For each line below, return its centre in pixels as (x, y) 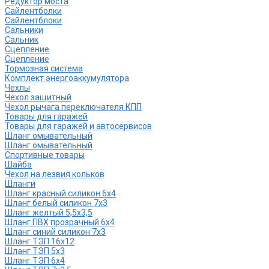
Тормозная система (44, 69)
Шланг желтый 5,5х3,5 (49, 213)
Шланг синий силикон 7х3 (55, 232)
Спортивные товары (45, 155)
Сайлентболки (33, 11)
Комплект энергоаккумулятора (67, 78)
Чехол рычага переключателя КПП (73, 107)
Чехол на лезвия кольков (55, 174)
